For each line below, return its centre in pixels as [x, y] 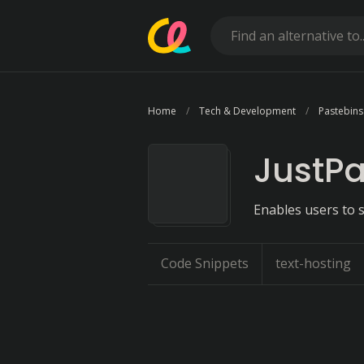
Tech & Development [247, 111]
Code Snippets [205, 263]
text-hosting [313, 263]
